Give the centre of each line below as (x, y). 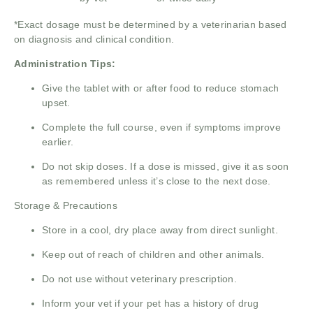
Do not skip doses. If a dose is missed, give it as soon (166, 167)
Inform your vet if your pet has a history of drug (151, 304)
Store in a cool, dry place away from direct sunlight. (160, 230)
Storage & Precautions (66, 206)
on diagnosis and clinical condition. (94, 39)
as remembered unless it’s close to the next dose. (156, 181)
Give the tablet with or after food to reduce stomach (161, 88)
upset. (56, 103)
